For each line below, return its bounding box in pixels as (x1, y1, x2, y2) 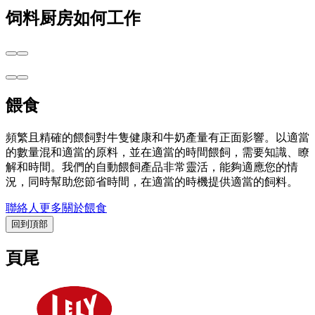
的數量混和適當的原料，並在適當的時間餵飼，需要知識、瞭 (6, 146, 309, 159)
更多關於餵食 (39, 202, 107, 214)
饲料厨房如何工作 (6, 9, 141, 28)
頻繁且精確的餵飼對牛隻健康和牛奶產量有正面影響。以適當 (6, 131, 309, 144)
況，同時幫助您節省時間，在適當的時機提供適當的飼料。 (6, 176, 298, 188)
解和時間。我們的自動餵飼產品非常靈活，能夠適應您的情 (6, 161, 298, 174)
